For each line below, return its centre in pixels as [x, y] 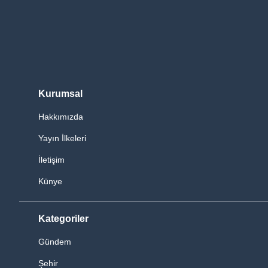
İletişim [51, 160]
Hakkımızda [61, 117]
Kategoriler [63, 219]
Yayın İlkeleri [62, 138]
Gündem [55, 242]
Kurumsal [60, 94]
